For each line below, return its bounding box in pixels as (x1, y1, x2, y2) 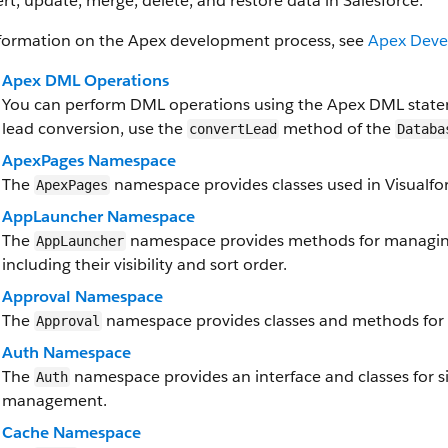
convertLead (189, 121, 277, 137)
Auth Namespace (2, 342, 131, 363)
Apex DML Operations (2, 70, 169, 91)
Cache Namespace (2, 422, 141, 443)
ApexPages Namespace (2, 150, 176, 171)
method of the (279, 118, 395, 139)
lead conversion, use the (2, 118, 187, 139)
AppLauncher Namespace (2, 206, 195, 227)
